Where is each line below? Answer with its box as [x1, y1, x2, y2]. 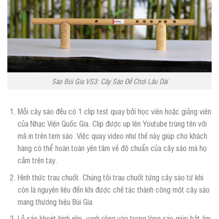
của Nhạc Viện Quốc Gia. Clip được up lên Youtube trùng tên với [17, 117, 207, 129]
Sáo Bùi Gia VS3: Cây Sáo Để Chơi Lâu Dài [51, 76, 168, 86]
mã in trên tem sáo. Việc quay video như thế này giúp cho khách [17, 130, 207, 141]
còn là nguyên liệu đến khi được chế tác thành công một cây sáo [17, 183, 210, 195]
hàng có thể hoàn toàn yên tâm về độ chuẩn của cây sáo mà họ [17, 142, 207, 153]
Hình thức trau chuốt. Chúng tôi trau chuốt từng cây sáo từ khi [17, 171, 203, 182]
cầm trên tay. [17, 154, 57, 165]
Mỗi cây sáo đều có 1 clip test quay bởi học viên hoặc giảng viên [17, 105, 211, 116]
